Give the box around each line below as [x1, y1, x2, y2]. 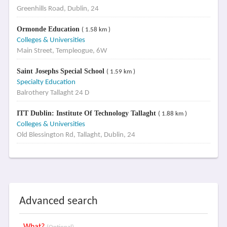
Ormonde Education [16, 25, 82, 33]
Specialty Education [16, 79, 75, 86]
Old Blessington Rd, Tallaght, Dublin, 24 [16, 131, 135, 139]
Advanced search [19, 196, 98, 207]
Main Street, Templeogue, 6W [16, 47, 107, 55]
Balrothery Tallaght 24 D [16, 89, 89, 97]
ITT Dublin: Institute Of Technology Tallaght [16, 109, 158, 117]
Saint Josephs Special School [16, 67, 106, 75]
